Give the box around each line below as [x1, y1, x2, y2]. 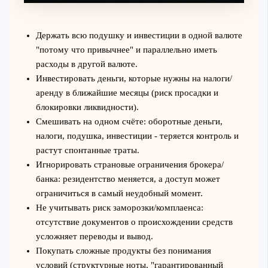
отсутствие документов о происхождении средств [35, 217, 233, 227]
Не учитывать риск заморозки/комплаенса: [35, 202, 203, 212]
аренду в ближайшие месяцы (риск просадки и [35, 87, 218, 98]
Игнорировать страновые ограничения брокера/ [35, 159, 224, 169]
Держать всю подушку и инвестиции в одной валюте [35, 30, 242, 40]
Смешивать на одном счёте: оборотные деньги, [35, 116, 223, 126]
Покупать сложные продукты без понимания [35, 245, 211, 255]
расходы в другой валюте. [35, 59, 138, 69]
